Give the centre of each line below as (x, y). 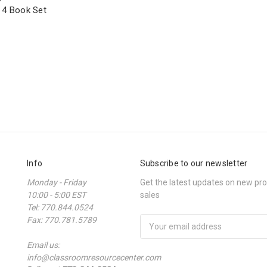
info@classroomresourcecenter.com (94, 257)
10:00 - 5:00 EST (56, 195)
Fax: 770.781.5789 (62, 220)
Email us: (43, 245)
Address (156, 232)
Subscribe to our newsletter (194, 163)
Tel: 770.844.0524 (60, 207)
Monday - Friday (57, 182)
